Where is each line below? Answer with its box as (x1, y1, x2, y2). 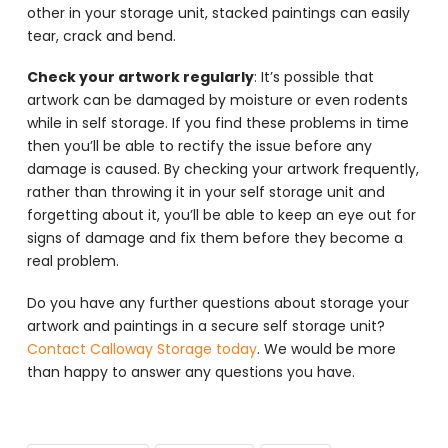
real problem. (26, 251, 119, 272)
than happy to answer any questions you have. (26, 361, 355, 382)
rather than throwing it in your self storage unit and (26, 182, 385, 203)
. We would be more (256, 338, 396, 359)
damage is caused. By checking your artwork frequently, (26, 159, 419, 180)
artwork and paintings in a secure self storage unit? (26, 315, 385, 336)
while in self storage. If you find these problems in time (26, 113, 409, 134)
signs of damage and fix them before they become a (26, 228, 403, 249)
